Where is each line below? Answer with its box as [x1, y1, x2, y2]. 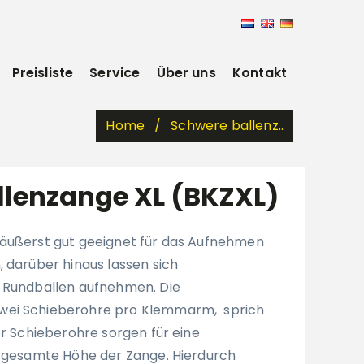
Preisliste [11, 63, 74, 82]
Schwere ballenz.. [171, 116, 284, 136]
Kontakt [232, 63, 287, 82]
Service [89, 63, 141, 82]
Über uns [156, 63, 216, 82]
